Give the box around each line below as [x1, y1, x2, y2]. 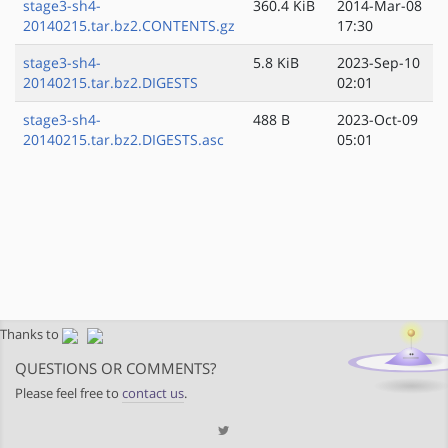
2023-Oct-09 [337, 110, 418, 130]
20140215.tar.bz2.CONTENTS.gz [23, 16, 235, 36]
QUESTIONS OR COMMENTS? [15, 358, 216, 379]
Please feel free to [15, 385, 122, 403]
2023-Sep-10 [337, 53, 420, 73]
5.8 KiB [253, 53, 299, 73]
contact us [122, 385, 184, 403]
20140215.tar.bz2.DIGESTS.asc [23, 130, 224, 150]
